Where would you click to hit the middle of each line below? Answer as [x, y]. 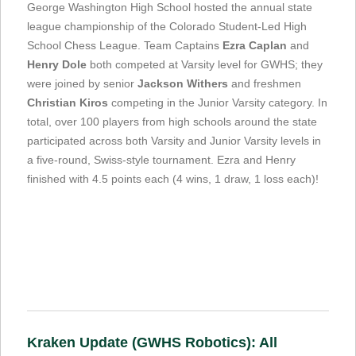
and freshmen [265, 83]
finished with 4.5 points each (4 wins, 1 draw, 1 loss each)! [173, 178]
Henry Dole [57, 64]
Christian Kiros [68, 102]
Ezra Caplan [255, 45]
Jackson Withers [183, 83]
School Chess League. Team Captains [125, 45]
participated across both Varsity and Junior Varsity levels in [174, 140]
